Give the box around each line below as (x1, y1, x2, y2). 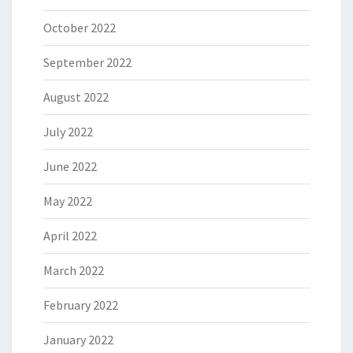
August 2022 (43, 89, 109, 105)
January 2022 (43, 332, 113, 347)
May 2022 (43, 193, 92, 209)
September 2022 (43, 54, 132, 70)
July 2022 (43, 124, 93, 139)
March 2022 (43, 262, 104, 278)
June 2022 (43, 158, 97, 174)
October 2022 (43, 20, 116, 35)
